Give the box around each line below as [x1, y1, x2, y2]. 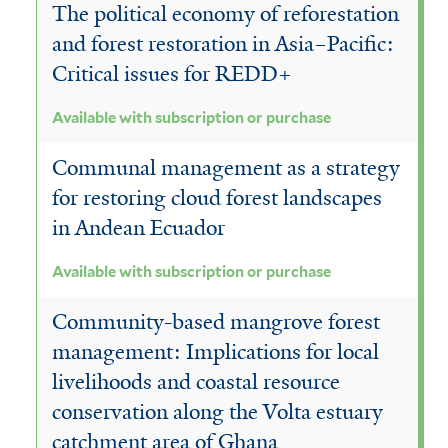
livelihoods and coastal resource [52, 368, 340, 397]
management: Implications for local [52, 338, 379, 367]
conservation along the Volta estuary [52, 398, 383, 427]
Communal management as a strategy [52, 154, 400, 183]
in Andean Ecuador [52, 214, 225, 243]
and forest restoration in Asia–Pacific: [52, 30, 394, 59]
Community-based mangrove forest [52, 308, 380, 337]
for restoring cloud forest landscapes [52, 184, 382, 213]
